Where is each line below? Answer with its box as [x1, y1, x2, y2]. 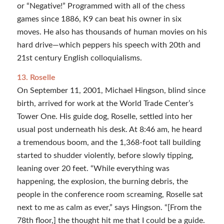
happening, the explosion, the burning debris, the [16, 177, 188, 186]
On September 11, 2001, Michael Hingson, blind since [16, 86, 205, 95]
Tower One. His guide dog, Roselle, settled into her [16, 112, 192, 121]
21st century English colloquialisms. [16, 53, 142, 62]
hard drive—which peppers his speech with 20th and [16, 40, 200, 49]
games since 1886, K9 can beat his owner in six [16, 14, 181, 23]
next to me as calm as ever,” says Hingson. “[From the [16, 203, 201, 212]
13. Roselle [16, 73, 55, 82]
